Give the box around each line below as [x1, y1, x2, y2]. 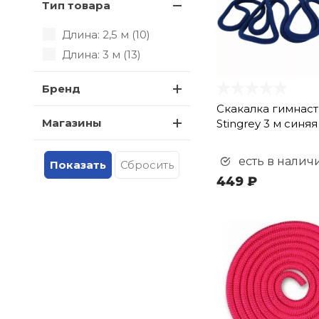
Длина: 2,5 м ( [62, 28, 135, 41]
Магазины [42, 116, 102, 130]
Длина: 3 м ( [62, 48, 127, 61]
